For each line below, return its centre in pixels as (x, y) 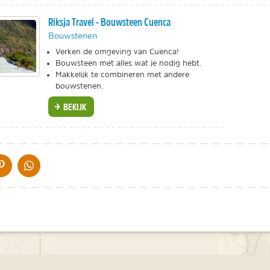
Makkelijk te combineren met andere (122, 74)
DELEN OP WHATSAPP (64, 164)
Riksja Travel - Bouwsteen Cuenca (109, 22)
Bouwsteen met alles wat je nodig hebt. (128, 63)
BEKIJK (74, 106)
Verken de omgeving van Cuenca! (118, 51)
